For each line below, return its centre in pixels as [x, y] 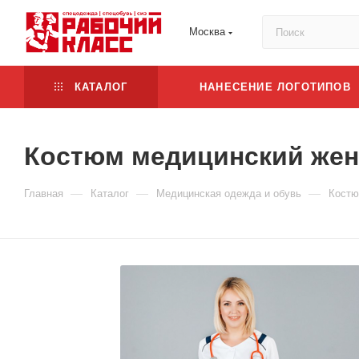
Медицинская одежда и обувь [229, 194]
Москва [207, 32]
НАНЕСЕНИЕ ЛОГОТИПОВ [275, 87]
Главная [44, 194]
